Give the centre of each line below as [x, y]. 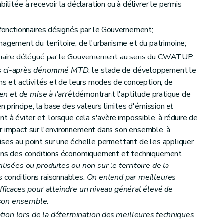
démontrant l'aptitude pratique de [133, 94]
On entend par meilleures [131, 177]
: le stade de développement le [142, 70]
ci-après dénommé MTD [46, 70]
